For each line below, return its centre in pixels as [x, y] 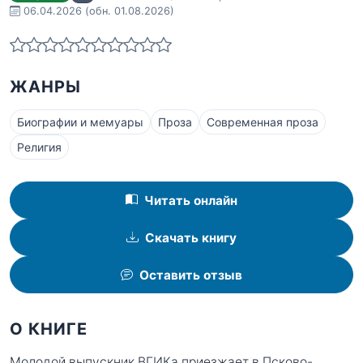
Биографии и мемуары [80, 122]
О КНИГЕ [49, 329]
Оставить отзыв [191, 275]
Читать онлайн [191, 200]
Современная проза [263, 122]
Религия [39, 147]
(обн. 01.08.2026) [130, 11]
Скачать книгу [191, 237]
